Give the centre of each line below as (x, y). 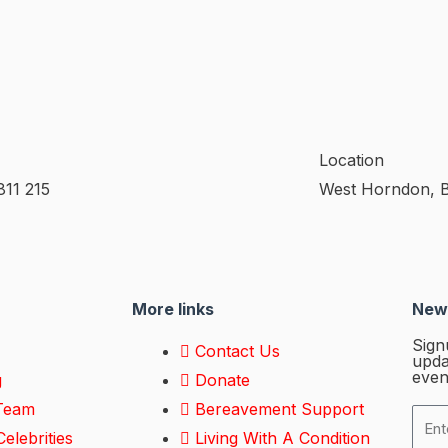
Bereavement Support (279, 409)
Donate (222, 380)
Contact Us (237, 351)
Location (351, 160)
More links (173, 309)
